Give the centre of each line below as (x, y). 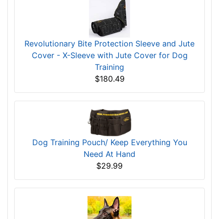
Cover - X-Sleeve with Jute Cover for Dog (109, 55)
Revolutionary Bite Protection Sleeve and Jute (109, 43)
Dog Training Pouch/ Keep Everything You (109, 142)
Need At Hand (109, 154)
